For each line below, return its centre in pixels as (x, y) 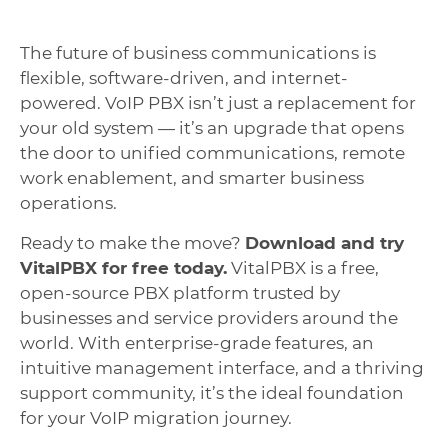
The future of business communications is (198, 53)
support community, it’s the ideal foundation (212, 392)
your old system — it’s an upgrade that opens (212, 128)
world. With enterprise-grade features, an (197, 342)
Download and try (324, 242)
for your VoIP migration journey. (156, 417)
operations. (68, 203)
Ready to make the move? (132, 242)
